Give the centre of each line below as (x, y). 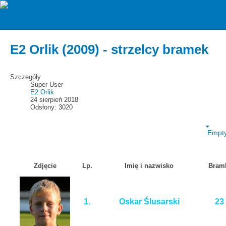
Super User (47, 84)
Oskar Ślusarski (149, 201)
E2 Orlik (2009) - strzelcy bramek (109, 50)
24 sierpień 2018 (54, 99)
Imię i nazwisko (149, 165)
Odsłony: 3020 (51, 107)
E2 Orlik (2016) (55, 16)
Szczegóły (25, 77)
